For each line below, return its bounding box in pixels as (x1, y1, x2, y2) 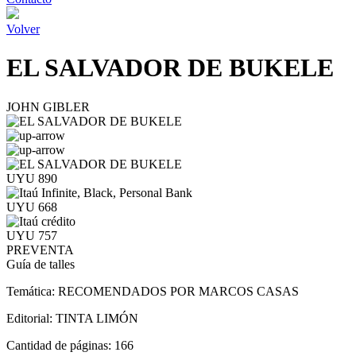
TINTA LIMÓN (56, 311, 138, 325)
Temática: (6, 284, 58, 298)
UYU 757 (6, 228, 57, 242)
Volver (6, 22, 40, 36)
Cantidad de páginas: (6, 338, 114, 352)
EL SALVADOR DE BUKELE (6, 53, 334, 83)
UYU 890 (6, 171, 57, 185)
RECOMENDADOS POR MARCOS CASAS (58, 284, 299, 298)
